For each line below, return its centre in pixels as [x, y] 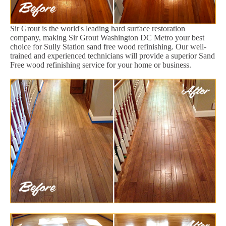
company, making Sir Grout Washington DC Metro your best [107, 37]
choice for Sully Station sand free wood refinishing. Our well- [108, 46]
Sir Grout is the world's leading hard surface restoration [98, 28]
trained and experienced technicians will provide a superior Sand [112, 55]
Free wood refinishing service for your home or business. [101, 65]
